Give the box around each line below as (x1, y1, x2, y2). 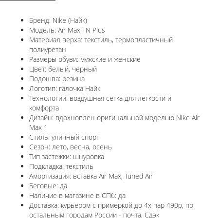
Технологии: (29, 93, 68, 103)
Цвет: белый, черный (29, 64, 99, 73)
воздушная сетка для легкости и (68, 93, 171, 103)
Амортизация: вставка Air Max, (29, 171, 125, 181)
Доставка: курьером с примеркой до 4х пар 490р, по (29, 200, 193, 210)
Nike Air (176, 112, 200, 122)
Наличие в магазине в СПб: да (29, 190, 126, 200)
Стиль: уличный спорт (29, 132, 99, 142)
